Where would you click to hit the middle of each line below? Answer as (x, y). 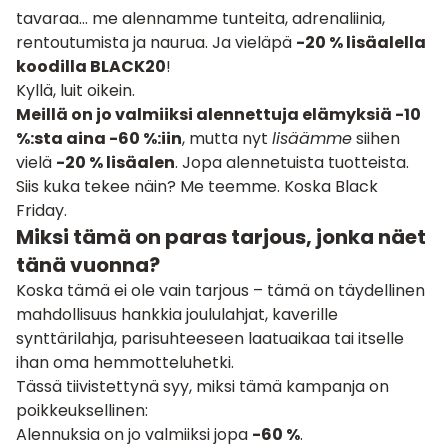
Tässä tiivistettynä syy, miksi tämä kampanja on (202, 386)
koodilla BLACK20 (91, 66)
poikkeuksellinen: (82, 410)
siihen (376, 138)
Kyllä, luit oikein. (75, 90)
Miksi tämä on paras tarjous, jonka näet (221, 236)
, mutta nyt (227, 138)
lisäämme (312, 138)
